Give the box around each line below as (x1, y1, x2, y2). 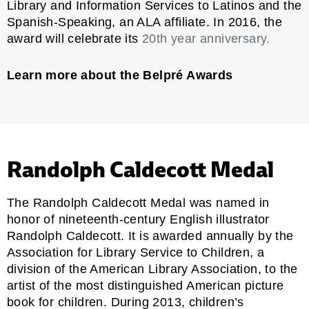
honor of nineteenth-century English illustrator (7, 212, 270, 226)
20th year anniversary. (142, 31, 270, 46)
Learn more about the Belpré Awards (7, 68, 233, 82)
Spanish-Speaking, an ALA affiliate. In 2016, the (7, 14, 283, 29)
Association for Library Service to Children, (7, 245, 254, 259)
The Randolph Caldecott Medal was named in (7, 195, 270, 210)
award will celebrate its (7, 31, 142, 46)
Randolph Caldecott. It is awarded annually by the (7, 228, 294, 243)
